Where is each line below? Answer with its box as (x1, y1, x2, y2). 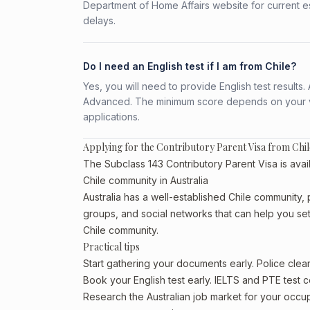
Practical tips (83, 240, 140, 253)
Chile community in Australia (83, 174, 208, 186)
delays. (83, 15, 116, 26)
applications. (83, 111, 140, 122)
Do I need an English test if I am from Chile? (83, 60, 296, 72)
